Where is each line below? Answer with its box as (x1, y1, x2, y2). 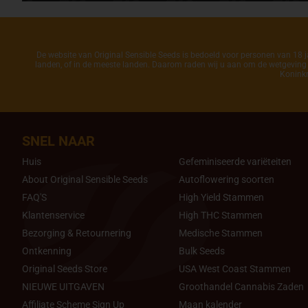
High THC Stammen (179, 210, 263, 221)
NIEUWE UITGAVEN (22, 281, 104, 293)
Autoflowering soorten (179, 174, 274, 186)
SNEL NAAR (22, 133, 95, 150)
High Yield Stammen (179, 192, 264, 203)
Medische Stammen (179, 228, 263, 239)
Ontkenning (22, 245, 71, 257)
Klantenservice (22, 210, 85, 221)
